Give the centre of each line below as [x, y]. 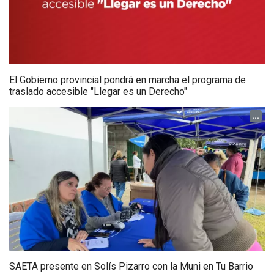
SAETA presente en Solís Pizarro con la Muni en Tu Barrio [131, 267]
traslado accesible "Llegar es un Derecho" [98, 91]
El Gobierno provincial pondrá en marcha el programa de [128, 80]
